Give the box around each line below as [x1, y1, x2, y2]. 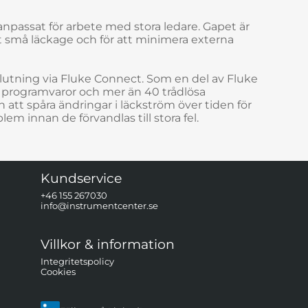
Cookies [40, 267, 76, 277]
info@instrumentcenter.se [40, 201, 158, 211]
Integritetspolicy [40, 256, 114, 267]
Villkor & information [40, 236, 175, 252]
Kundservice [40, 170, 122, 186]
